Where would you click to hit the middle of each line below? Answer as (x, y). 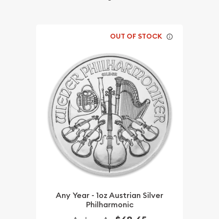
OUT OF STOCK (136, 36)
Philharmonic (109, 204)
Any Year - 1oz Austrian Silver (109, 195)
